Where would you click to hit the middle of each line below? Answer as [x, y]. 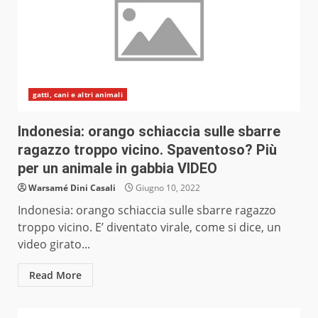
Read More [55, 275]
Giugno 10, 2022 [167, 188]
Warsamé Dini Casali [72, 188]
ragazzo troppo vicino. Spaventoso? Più [147, 150]
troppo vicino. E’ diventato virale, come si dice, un [149, 227]
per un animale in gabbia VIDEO [117, 169]
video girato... [54, 245]
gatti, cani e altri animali [78, 95]
